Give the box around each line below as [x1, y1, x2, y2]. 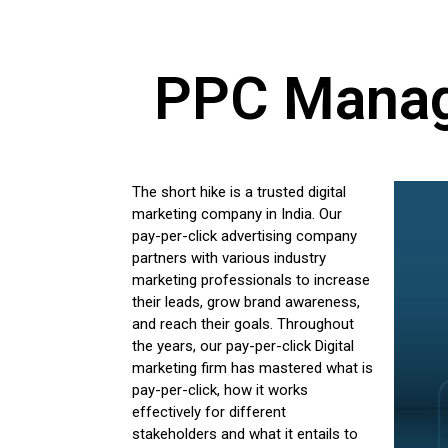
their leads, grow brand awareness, [132, 293, 360, 312]
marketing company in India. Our [132, 205, 342, 224]
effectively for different [132, 403, 286, 422]
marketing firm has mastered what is [132, 359, 373, 378]
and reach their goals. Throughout [132, 315, 354, 334]
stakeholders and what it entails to [132, 425, 358, 444]
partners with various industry [132, 249, 326, 268]
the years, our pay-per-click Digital [132, 337, 354, 356]
